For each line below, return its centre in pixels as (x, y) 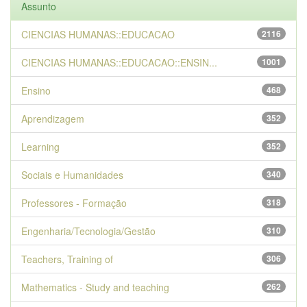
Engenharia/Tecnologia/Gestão (88, 231)
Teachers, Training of (67, 259)
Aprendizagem (53, 119)
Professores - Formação (74, 203)
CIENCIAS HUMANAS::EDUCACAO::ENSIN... (119, 62)
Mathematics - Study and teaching (95, 287)
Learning (40, 147)
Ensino (36, 90)
